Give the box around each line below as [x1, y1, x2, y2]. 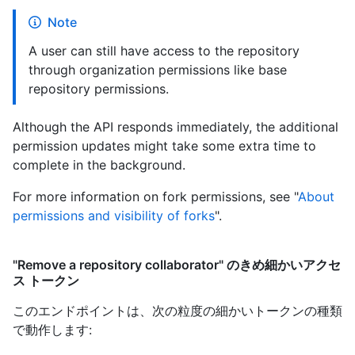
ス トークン [13, 272, 79, 288]
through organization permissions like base [29, 61, 287, 78]
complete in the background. [13, 156, 185, 173]
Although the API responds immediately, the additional [13, 118, 338, 135]
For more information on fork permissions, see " [13, 188, 298, 204]
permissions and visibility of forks [13, 207, 215, 223]
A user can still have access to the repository [29, 42, 300, 59]
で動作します [13, 321, 89, 338]
